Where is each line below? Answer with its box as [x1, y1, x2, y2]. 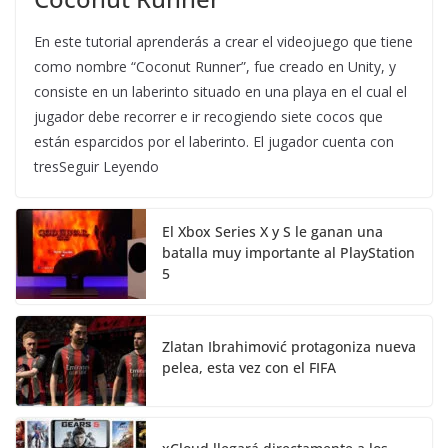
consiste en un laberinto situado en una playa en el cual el [34, 82, 407, 102]
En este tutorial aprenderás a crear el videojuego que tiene [34, 32, 413, 52]
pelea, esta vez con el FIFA [162, 358, 336, 378]
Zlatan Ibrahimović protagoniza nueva [162, 337, 416, 357]
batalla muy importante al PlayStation [162, 243, 415, 263]
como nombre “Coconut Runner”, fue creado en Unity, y [34, 57, 396, 77]
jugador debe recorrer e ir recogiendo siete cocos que [34, 107, 383, 127]
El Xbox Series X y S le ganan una [162, 222, 383, 242]
